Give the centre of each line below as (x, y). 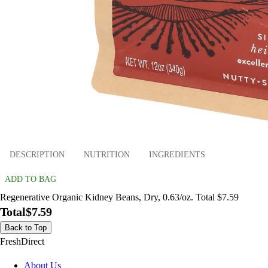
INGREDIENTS (177, 154)
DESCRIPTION (37, 154)
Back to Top (26, 228)
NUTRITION (107, 154)
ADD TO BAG (31, 179)
